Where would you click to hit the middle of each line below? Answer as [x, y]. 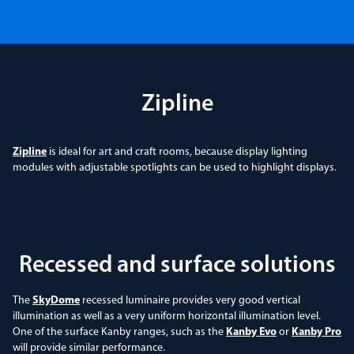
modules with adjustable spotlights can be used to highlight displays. [175, 168]
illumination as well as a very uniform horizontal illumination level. [167, 316]
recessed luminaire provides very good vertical [190, 300]
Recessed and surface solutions [177, 265]
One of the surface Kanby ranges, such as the [119, 332]
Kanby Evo [251, 332]
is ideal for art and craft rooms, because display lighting [177, 152]
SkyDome [56, 300]
